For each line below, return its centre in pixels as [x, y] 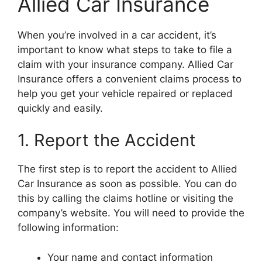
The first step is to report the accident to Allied [127, 169]
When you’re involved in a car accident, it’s [117, 35]
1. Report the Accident [107, 140]
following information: [68, 227]
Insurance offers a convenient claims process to [130, 79]
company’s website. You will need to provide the [131, 213]
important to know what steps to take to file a [125, 49]
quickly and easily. [60, 108]
